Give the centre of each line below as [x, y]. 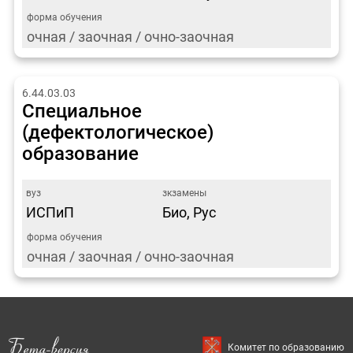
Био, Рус [189, 213]
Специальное [82, 111]
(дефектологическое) [117, 133]
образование [80, 154]
